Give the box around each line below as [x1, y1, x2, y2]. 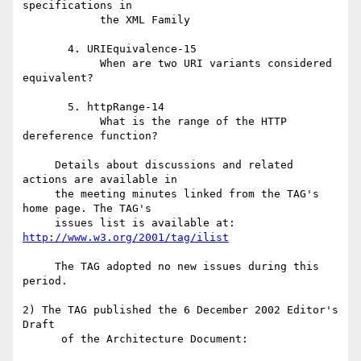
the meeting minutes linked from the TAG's [23, 188, 55, 201]
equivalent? [23, 72, 93, 85]
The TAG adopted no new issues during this [23, 260, 55, 273]
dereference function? [23, 130, 158, 143]
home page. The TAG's [23, 202, 151, 215]
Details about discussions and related [23, 159, 55, 172]
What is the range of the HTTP [23, 115, 100, 128]
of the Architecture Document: [23, 333, 61, 346]
